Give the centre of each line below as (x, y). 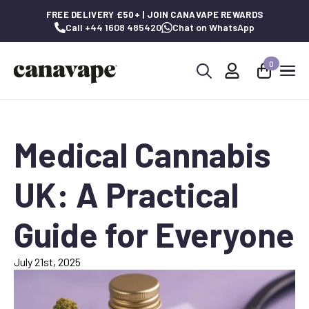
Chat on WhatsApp (213, 27)
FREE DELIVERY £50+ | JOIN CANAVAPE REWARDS (154, 14)
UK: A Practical (126, 194)
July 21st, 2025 (47, 262)
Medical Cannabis (142, 154)
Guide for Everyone (154, 234)
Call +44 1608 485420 (113, 27)
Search (206, 90)
